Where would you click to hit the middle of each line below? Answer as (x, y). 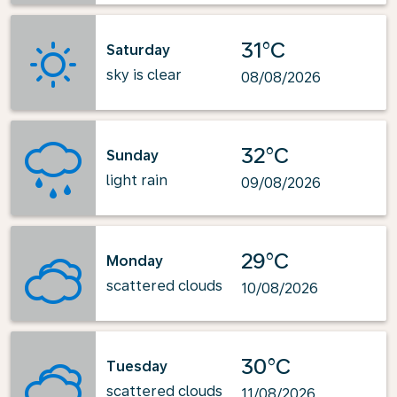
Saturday (138, 50)
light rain (137, 180)
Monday (135, 261)
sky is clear (144, 74)
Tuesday (137, 366)
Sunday (132, 155)
